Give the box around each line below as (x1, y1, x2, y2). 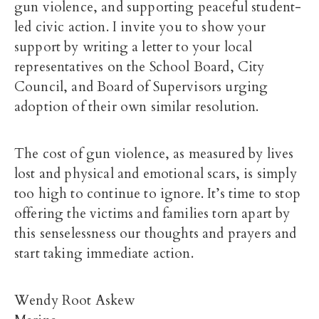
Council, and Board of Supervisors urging (14, 78, 268, 96)
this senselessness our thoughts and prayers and (14, 224, 297, 243)
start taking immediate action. (14, 244, 194, 263)
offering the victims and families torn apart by (14, 204, 291, 223)
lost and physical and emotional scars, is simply (14, 164, 297, 183)
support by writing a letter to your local (14, 38, 253, 56)
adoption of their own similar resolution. (14, 98, 259, 116)
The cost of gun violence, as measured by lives (14, 145, 294, 163)
